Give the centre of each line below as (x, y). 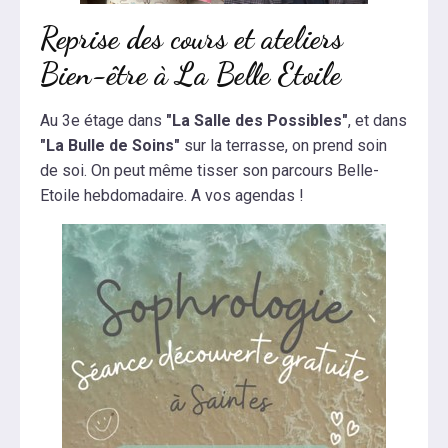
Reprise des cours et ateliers (191, 38)
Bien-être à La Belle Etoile (190, 74)
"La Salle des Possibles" (257, 121)
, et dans (377, 121)
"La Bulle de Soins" (112, 146)
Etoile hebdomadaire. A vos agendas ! (172, 196)
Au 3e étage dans (103, 121)
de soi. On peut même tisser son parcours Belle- (209, 171)
